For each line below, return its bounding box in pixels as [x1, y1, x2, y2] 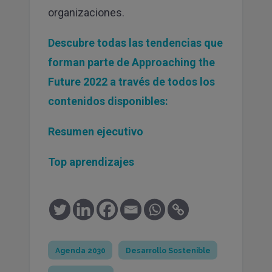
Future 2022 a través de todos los [48, 75, 215, 88]
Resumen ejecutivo [48, 124, 143, 138]
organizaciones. [48, 5, 124, 19]
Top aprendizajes [48, 155, 134, 168]
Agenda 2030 [55, 246, 106, 255]
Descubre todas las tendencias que [48, 36, 223, 49]
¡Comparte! [48, 183, 99, 195]
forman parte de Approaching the [48, 55, 215, 69]
